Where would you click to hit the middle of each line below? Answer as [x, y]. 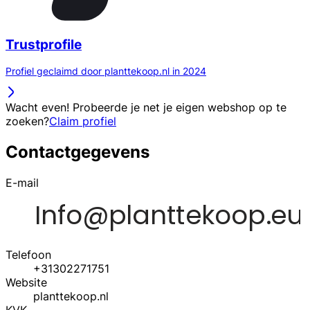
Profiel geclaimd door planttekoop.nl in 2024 [106, 71]
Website [26, 283]
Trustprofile [44, 44]
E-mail [22, 183]
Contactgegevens [77, 152]
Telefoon [28, 255]
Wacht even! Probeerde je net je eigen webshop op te [146, 108]
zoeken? [27, 121]
